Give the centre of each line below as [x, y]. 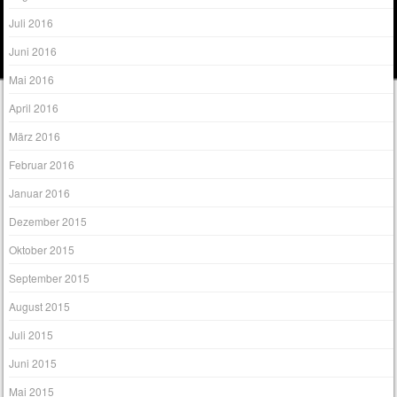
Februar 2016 [42, 165]
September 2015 [50, 278]
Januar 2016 [40, 193]
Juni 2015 [33, 363]
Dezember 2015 [48, 222]
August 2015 [40, 307]
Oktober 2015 [42, 250]
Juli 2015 [31, 335]
